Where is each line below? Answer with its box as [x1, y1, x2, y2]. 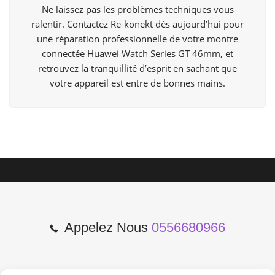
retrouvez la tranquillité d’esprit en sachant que [38, 62, 237, 75]
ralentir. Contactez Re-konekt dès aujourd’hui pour [31, 18, 244, 31]
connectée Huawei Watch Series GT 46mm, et [42, 47, 233, 60]
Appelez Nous [61, 220, 152, 236]
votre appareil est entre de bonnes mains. [50, 77, 225, 90]
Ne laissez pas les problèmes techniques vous [41, 3, 234, 16]
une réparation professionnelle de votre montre [37, 33, 238, 45]
